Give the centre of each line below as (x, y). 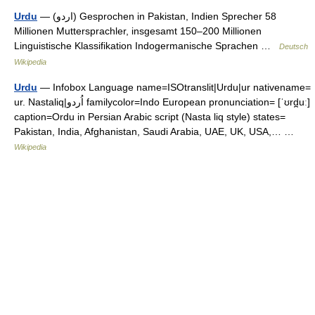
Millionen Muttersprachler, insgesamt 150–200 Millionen (138, 31)
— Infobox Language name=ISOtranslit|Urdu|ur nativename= (174, 87)
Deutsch (294, 46)
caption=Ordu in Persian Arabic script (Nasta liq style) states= (150, 116)
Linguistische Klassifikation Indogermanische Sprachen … (147, 45)
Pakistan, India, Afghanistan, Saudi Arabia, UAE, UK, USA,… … (157, 131)
